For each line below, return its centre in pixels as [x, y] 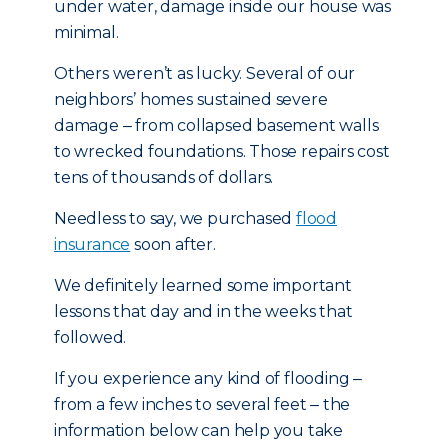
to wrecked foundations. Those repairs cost [222, 151]
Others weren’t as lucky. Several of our [205, 73]
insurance [92, 244]
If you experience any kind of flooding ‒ [208, 378]
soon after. [173, 244]
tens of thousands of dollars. [164, 177]
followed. [90, 337]
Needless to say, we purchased [175, 218]
